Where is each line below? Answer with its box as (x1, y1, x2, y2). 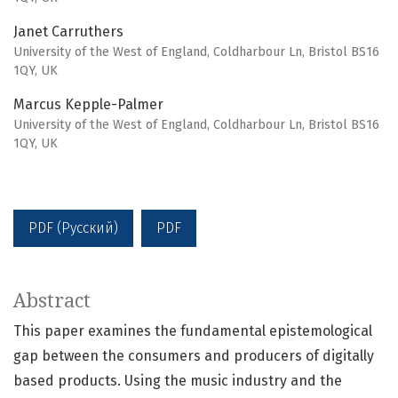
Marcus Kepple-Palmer (13, 96, 163, 114)
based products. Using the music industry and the (13, 372, 342, 390)
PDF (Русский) (28, 219, 118, 237)
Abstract (13, 290, 91, 313)
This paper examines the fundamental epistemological (13, 322, 372, 340)
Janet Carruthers (13, 23, 123, 41)
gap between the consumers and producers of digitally (13, 347, 374, 365)
